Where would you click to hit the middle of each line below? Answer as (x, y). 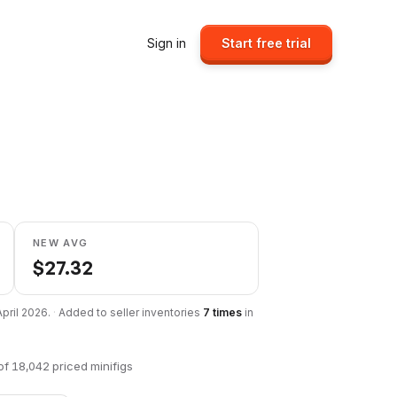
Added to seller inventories (131, 312)
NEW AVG (61, 243)
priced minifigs (91, 366)
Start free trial (266, 43)
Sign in (167, 43)
